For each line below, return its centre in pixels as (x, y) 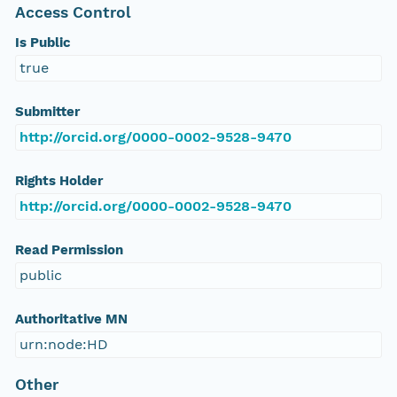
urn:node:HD (63, 345)
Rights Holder (58, 181)
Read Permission (69, 250)
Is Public (43, 43)
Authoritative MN (71, 319)
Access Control (73, 13)
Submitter (47, 112)
